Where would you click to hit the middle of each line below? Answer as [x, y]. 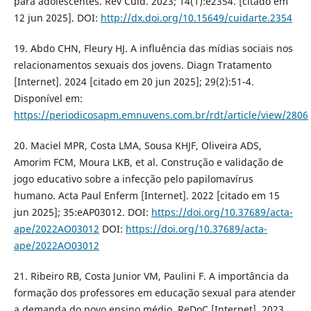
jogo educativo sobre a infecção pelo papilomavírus [133, 178]
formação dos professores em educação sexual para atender [154, 292]
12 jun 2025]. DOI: [57, 17]
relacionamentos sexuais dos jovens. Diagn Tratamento [142, 65]
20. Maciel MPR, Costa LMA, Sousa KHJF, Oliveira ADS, [137, 145]
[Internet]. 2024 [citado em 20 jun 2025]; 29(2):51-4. [134, 81]
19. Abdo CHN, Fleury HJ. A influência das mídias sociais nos [153, 48]
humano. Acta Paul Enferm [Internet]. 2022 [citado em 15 [146, 195]
